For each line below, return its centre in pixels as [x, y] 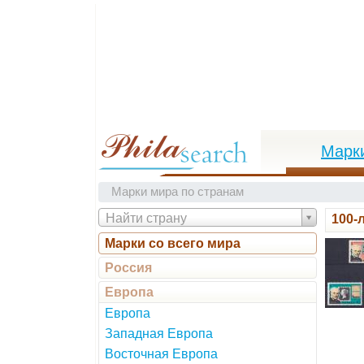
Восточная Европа [161, 354]
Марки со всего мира [173, 243]
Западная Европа [159, 334]
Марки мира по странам [178, 192]
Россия [128, 268]
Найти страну [146, 218]
